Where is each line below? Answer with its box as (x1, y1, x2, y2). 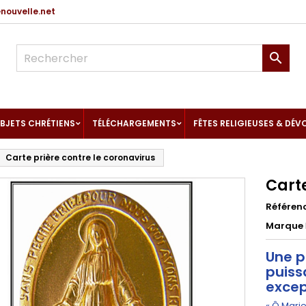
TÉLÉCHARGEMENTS (92, 117, 176, 129)
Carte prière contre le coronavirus (5, 152, 155, 163)
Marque (266, 219, 303, 232)
